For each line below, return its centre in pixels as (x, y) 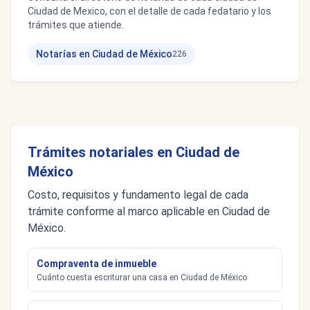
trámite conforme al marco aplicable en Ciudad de (149, 211)
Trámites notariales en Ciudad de (134, 152)
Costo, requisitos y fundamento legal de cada (138, 195)
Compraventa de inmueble (97, 264)
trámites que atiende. (76, 25)
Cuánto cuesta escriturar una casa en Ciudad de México (142, 277)
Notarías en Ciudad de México (104, 54)
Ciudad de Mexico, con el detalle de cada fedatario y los (149, 11)
